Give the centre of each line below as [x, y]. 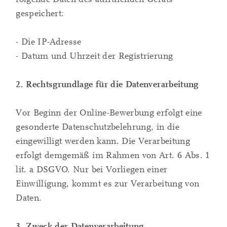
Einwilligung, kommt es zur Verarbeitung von [108, 184]
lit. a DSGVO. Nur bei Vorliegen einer [92, 170]
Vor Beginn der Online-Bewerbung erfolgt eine [109, 113]
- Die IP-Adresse [49, 42]
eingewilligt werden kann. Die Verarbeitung [103, 141]
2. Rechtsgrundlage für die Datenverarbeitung [107, 85]
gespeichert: [40, 14]
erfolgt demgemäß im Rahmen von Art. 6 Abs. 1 [113, 156]
